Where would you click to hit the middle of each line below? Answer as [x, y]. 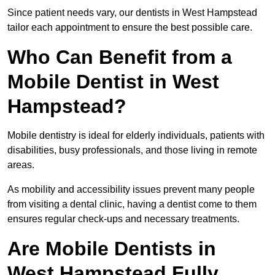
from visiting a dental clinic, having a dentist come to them [132, 204]
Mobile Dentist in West [113, 82]
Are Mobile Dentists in [112, 249]
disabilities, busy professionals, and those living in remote [132, 150]
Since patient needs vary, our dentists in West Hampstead [132, 13]
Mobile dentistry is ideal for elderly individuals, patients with [136, 136]
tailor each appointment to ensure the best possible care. [130, 28]
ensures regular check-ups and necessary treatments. [123, 219]
